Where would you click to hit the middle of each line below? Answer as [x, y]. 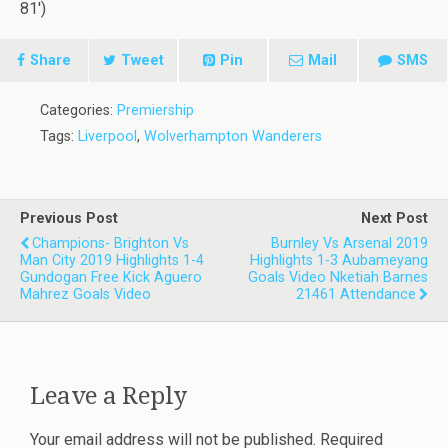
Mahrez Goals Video [85, 294]
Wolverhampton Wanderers [233, 136]
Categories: [78, 110]
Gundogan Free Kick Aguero [111, 277]
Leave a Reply [108, 395]
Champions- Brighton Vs [110, 243]
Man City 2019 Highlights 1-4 [112, 260]
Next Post [394, 218]
